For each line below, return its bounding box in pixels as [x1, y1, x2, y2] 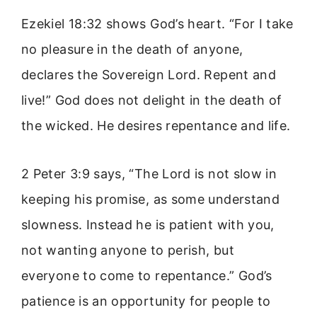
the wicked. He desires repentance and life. [21, 117, 291, 133]
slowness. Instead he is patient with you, [21, 217, 275, 233]
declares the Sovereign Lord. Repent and [21, 67, 277, 82]
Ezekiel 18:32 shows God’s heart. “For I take [21, 16, 294, 31]
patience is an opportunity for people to [21, 294, 271, 309]
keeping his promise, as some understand [21, 192, 280, 207]
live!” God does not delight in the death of [21, 92, 282, 108]
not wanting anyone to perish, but [21, 243, 234, 258]
